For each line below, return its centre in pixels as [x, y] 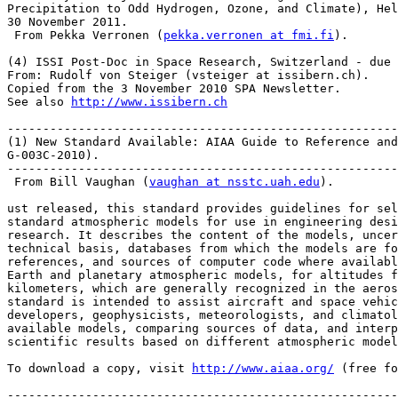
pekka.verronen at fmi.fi [249, 36]
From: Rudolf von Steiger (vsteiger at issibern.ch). [188, 76]
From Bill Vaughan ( [78, 182]
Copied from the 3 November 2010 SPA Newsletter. [174, 89]
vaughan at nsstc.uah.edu [235, 182]
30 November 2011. [68, 22]
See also [39, 102]
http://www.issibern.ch [149, 102]
